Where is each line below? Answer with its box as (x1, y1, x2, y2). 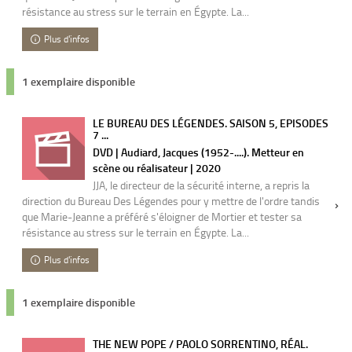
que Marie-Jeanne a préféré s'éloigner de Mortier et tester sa (22, 209, 302, 224)
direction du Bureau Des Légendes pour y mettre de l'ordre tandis (22, 193, 320, 208)
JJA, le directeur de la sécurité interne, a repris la (93, 178, 310, 192)
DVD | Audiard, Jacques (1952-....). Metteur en (93, 145, 304, 159)
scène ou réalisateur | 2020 (93, 160, 221, 175)
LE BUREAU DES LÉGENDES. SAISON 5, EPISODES (93, 115, 328, 130)
